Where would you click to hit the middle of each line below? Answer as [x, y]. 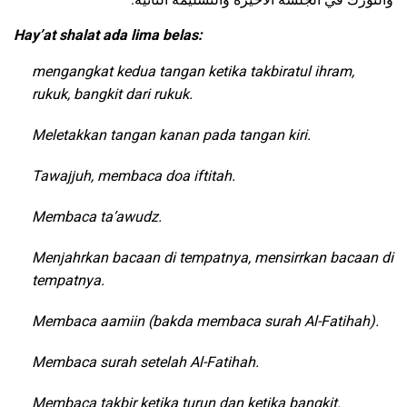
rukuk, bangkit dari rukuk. [112, 94]
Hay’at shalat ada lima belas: [108, 35]
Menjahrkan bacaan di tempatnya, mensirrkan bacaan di [213, 258]
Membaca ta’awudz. [97, 217]
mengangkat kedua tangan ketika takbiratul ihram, [193, 72]
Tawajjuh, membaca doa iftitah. [134, 176]
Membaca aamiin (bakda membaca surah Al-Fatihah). [205, 322]
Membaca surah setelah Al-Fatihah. [145, 362]
